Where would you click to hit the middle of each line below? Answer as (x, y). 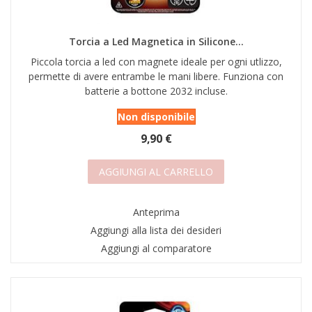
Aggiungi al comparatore (156, 249)
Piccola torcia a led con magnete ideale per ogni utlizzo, (156, 62)
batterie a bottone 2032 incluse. (156, 91)
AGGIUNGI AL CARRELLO (156, 172)
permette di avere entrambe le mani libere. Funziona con (156, 77)
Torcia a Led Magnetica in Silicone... (156, 42)
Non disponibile (156, 117)
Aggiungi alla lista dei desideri (156, 231)
